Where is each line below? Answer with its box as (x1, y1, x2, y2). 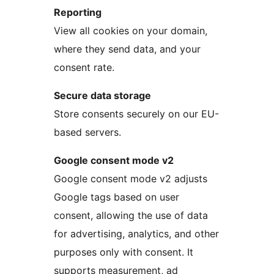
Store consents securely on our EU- (54, 108, 219, 120)
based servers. (54, 126, 121, 139)
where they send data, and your (54, 43, 201, 56)
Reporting (54, 6, 102, 19)
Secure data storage (54, 89, 151, 102)
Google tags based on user (54, 191, 179, 204)
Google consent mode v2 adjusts (54, 172, 207, 185)
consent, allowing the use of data (54, 209, 208, 222)
